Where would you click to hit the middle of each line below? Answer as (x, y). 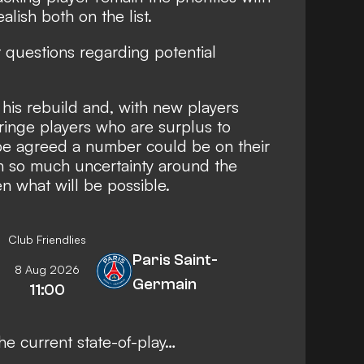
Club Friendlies (47, 239)
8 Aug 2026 (47, 269)
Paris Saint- (175, 259)
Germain (165, 284)
